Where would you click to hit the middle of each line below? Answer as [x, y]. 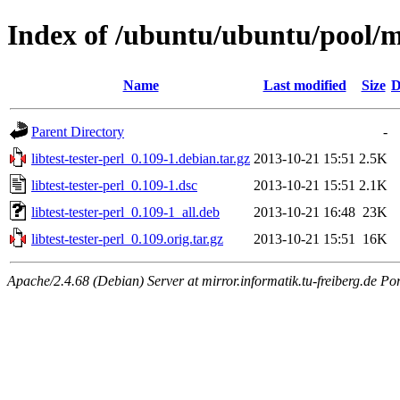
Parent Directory [78, 131]
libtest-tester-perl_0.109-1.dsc [114, 185]
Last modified [304, 85]
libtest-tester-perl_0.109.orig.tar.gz [127, 238]
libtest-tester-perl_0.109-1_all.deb [125, 212]
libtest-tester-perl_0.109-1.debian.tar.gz [141, 158]
